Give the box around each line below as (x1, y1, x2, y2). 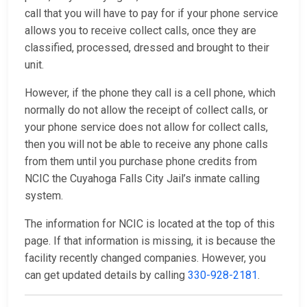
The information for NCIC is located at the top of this (25, 217, 275, 231)
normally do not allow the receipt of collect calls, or (25, 103, 268, 117)
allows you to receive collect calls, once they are (25, 24, 256, 38)
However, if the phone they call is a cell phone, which (25, 86, 275, 100)
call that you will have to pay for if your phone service (25, 7, 278, 21)
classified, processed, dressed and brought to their (25, 41, 269, 55)
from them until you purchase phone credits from (25, 155, 257, 169)
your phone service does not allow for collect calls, (25, 121, 268, 134)
